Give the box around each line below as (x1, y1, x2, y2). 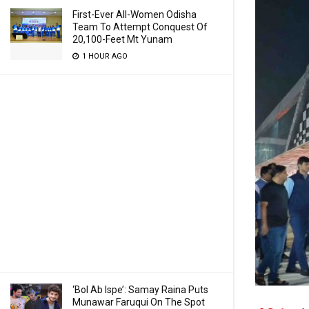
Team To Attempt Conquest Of (72, 21, 208, 32)
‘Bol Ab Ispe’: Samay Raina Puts (72, 284, 208, 295)
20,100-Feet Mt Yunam (72, 34, 172, 45)
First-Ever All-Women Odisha (72, 9, 197, 20)
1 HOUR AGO (80, 52, 128, 61)
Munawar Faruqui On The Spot (72, 297, 205, 308)
